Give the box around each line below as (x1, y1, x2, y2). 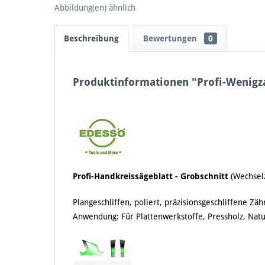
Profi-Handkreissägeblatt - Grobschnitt (73, 172, 231, 182)
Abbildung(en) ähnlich (54, 3, 135, 13)
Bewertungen (143, 34, 199, 44)
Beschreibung (64, 34, 119, 44)
